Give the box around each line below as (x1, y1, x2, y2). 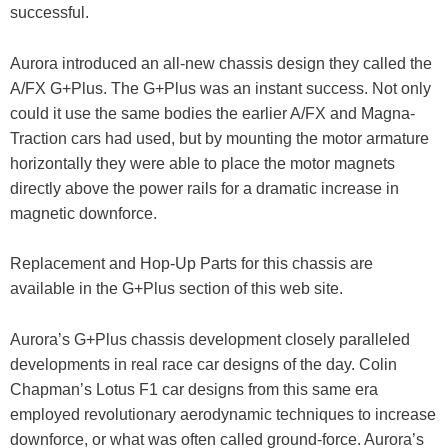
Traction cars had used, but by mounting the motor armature (10, 129, 429, 147)
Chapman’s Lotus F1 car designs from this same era (10, 381, 378, 399)
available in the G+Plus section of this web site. (10, 280, 343, 298)
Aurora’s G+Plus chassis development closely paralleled (10, 331, 410, 349)
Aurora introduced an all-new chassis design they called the (10, 54, 432, 72)
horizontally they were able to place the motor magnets (10, 154, 395, 172)
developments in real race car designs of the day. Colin (10, 356, 397, 374)
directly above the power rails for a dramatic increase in (10, 179, 399, 197)
